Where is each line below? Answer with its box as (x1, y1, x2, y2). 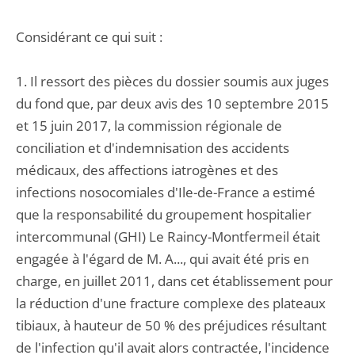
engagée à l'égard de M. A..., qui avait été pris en (16, 250, 309, 268)
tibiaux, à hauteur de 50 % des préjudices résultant (16, 316, 326, 334)
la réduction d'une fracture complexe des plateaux (16, 294, 326, 312)
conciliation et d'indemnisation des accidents (16, 139, 289, 157)
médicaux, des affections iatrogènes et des (16, 161, 278, 179)
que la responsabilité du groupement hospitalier (16, 205, 311, 223)
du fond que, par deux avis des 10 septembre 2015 (16, 94, 329, 113)
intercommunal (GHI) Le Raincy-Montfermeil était (16, 227, 320, 246)
